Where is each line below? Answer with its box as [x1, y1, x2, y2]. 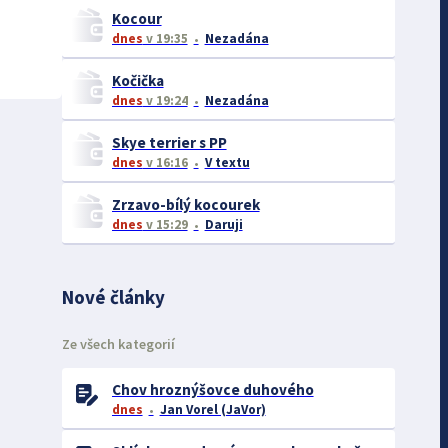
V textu [204, 154, 250, 172]
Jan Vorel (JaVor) [159, 400, 266, 418]
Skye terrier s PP [111, 133, 227, 153]
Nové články [61, 285, 165, 310]
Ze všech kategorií [61, 334, 175, 353]
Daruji [204, 216, 243, 234]
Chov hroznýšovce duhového [111, 379, 314, 399]
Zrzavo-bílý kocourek [111, 195, 260, 215]
